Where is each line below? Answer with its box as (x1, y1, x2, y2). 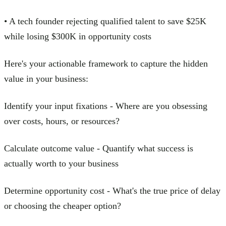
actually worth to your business (4, 158, 119, 168)
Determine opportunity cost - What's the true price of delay (4, 185, 220, 196)
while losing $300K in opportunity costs (4, 31, 151, 41)
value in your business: (4, 73, 88, 84)
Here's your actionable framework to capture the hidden (4, 58, 208, 69)
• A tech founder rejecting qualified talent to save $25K (4, 16, 206, 26)
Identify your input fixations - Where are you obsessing (4, 100, 207, 111)
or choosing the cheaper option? (4, 200, 121, 211)
